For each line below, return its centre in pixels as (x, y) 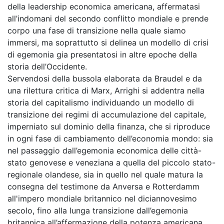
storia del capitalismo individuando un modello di (101, 102)
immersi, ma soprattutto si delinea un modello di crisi (108, 42)
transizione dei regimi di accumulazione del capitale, (107, 114)
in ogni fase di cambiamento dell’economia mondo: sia (110, 138)
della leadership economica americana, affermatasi (104, 6)
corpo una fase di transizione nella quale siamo (97, 30)
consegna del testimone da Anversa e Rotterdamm (103, 186)
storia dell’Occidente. (47, 66)
